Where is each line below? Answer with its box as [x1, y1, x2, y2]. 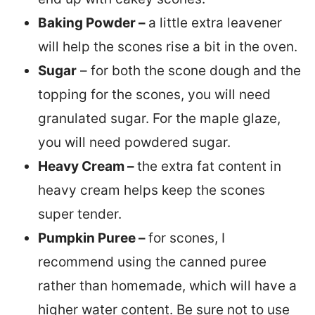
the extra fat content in [137, 158, 281, 174]
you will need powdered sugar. [38, 134, 231, 150]
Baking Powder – [38, 15, 148, 31]
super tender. [38, 206, 122, 222]
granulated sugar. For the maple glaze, [38, 110, 281, 127]
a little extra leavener [148, 15, 282, 31]
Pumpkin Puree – [38, 230, 148, 246]
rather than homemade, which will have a [38, 278, 297, 294]
